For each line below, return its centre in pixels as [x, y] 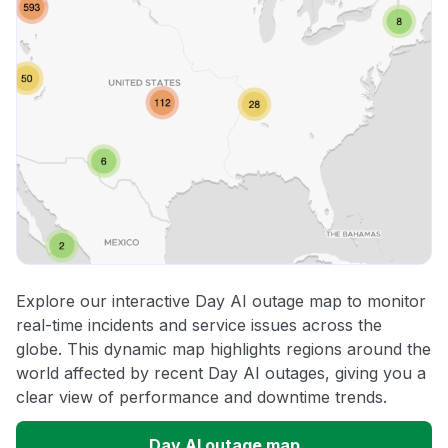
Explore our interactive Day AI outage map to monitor [221, 301]
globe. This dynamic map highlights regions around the [223, 349]
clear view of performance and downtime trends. [201, 397]
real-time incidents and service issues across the [199, 325]
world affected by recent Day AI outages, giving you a [221, 373]
